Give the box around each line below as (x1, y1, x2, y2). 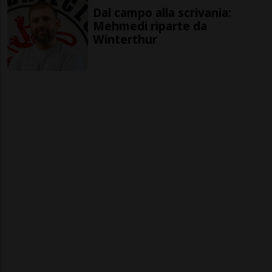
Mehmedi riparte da (93, 17, 208, 34)
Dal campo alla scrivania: (93, 4, 232, 21)
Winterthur (93, 30, 158, 47)
